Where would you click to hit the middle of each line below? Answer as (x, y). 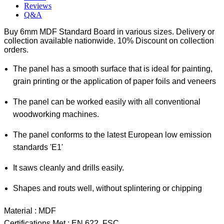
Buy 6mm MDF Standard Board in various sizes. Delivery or (109, 32)
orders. (16, 50)
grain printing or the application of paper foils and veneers (114, 81)
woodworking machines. (56, 114)
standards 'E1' (38, 147)
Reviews (38, 6)
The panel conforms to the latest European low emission (112, 135)
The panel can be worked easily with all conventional (106, 102)
